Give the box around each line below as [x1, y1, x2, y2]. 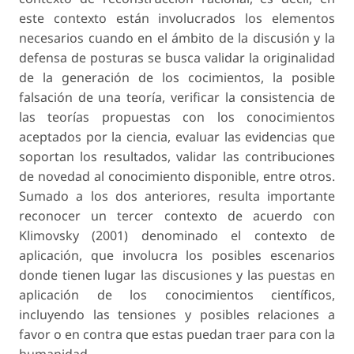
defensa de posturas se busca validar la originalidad [19, 49, 335, 67]
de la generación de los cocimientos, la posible [19, 69, 335, 87]
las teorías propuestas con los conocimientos [19, 108, 335, 126]
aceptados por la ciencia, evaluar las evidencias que [19, 128, 335, 146]
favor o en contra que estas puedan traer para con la [19, 326, 335, 344]
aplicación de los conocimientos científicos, [19, 286, 335, 304]
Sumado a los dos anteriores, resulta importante [19, 187, 335, 205]
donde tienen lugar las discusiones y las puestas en [19, 266, 335, 284]
